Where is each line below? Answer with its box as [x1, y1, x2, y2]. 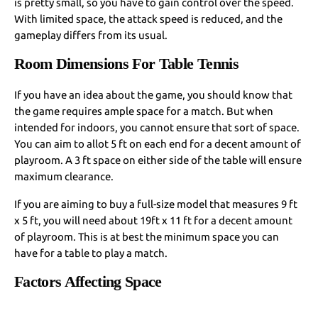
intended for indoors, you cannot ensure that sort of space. [14, 121, 300, 133]
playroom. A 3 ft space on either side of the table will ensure [14, 153, 302, 166]
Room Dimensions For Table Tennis [14, 54, 238, 72]
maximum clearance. [14, 170, 116, 182]
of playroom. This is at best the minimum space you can [14, 230, 280, 243]
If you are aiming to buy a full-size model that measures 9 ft [14, 197, 298, 210]
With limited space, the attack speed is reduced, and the [14, 12, 283, 25]
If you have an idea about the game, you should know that [14, 88, 293, 101]
